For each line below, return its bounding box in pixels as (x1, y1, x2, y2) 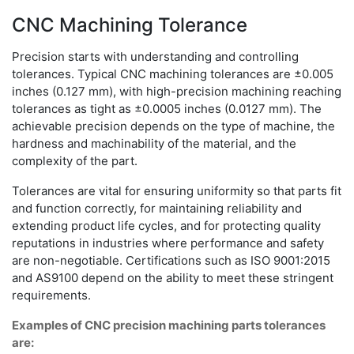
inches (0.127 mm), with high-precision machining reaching (12, 84, 341, 100)
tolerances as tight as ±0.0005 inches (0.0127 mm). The (12, 101, 322, 117)
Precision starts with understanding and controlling (12, 49, 299, 65)
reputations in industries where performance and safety (12, 235, 324, 251)
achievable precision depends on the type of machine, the (12, 119, 335, 134)
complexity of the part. (12, 153, 137, 169)
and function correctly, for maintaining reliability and (12, 201, 302, 217)
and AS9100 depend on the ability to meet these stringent (12, 270, 333, 286)
